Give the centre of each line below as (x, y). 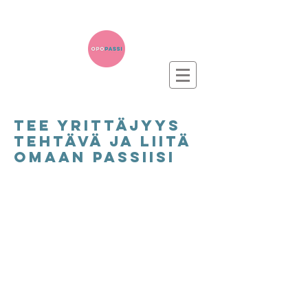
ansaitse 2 (109, 198)
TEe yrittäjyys (97, 125)
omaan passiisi (98, 157)
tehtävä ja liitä (102, 141)
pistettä (109, 213)
